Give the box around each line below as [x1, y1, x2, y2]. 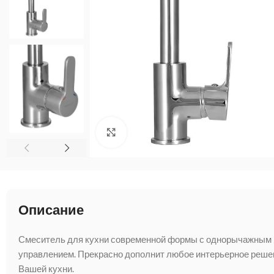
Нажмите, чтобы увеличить [127, 127, 245, 137]
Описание [18, 200, 84, 220]
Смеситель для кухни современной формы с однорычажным [18, 233, 272, 245]
